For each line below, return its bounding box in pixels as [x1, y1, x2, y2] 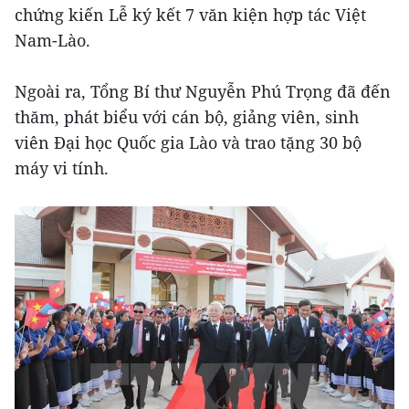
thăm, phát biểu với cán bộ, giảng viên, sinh [15, 105, 359, 128]
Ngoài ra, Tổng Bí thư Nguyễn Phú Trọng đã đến [15, 79, 391, 102]
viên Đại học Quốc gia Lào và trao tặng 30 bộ [15, 131, 362, 153]
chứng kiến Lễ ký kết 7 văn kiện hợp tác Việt [15, 3, 366, 26]
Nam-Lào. [15, 28, 90, 51]
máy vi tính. [15, 156, 109, 179]
